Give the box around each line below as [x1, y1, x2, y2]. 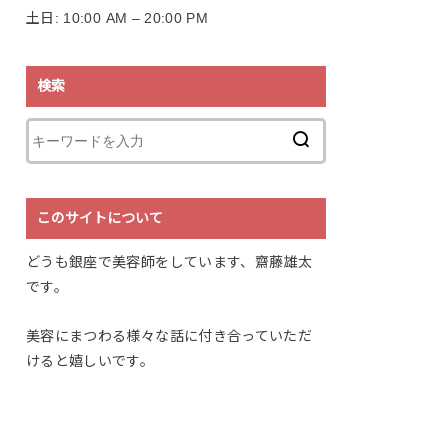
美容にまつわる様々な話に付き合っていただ [26, 328, 313, 345]
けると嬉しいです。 [26, 353, 155, 370]
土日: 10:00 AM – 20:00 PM [26, 10, 209, 27]
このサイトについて [37, 209, 164, 226]
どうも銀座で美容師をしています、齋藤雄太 [26, 253, 313, 270]
